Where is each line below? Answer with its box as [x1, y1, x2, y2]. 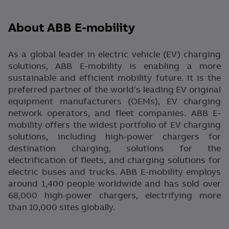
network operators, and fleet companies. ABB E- [8, 108, 221, 119]
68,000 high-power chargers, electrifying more [8, 190, 221, 201]
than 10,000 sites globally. [8, 202, 115, 213]
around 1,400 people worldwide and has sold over [8, 178, 221, 189]
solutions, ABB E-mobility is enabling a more [8, 61, 221, 72]
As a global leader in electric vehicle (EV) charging [8, 49, 221, 60]
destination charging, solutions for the [8, 143, 221, 154]
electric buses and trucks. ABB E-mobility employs [8, 167, 221, 177]
